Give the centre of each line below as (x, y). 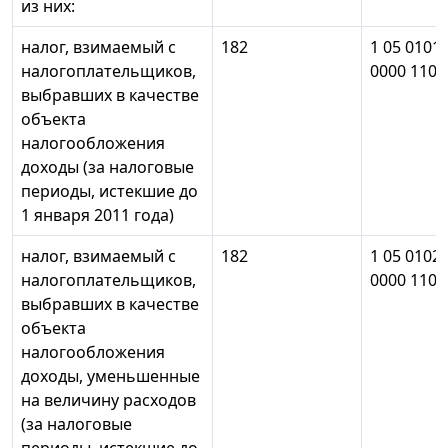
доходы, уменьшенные (110, 376)
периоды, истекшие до (109, 191)
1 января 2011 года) (97, 215)
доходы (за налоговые (107, 167)
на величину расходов (108, 400)
